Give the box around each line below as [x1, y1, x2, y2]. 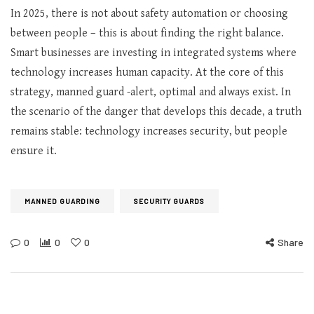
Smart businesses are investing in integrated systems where [11, 46, 296, 60]
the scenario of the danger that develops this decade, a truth [11, 105, 301, 118]
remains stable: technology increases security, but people [11, 125, 287, 138]
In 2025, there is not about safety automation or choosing [11, 7, 288, 20]
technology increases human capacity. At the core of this [11, 66, 284, 79]
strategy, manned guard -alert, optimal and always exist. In [11, 86, 291, 99]
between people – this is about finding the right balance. [11, 27, 284, 40]
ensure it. [11, 144, 57, 158]
